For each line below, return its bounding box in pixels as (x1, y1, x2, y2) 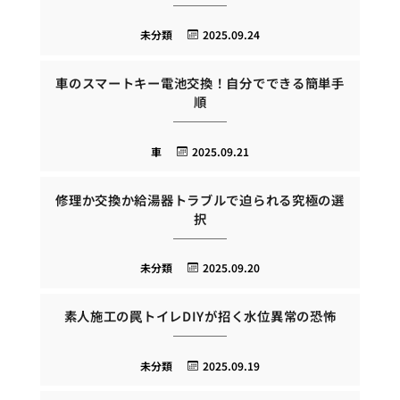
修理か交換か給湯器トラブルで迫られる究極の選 (55, 189, 345, 209)
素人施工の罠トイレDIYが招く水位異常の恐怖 (63, 306, 337, 326)
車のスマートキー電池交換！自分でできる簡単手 (55, 73, 345, 93)
